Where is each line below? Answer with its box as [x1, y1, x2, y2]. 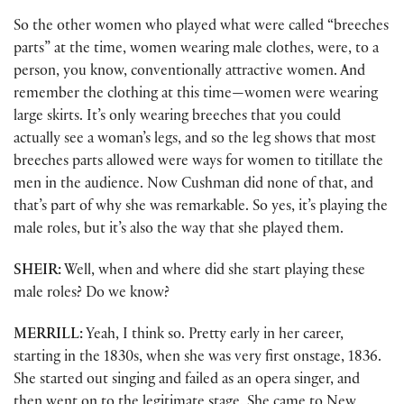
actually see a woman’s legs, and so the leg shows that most [14, 132, 376, 148]
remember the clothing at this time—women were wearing [14, 87, 378, 103]
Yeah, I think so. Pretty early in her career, [83, 328, 344, 344]
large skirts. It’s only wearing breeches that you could [14, 109, 341, 125]
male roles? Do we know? [14, 287, 170, 303]
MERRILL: [14, 328, 83, 344]
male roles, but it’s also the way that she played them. [14, 222, 344, 238]
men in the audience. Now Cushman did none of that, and [14, 177, 373, 193]
